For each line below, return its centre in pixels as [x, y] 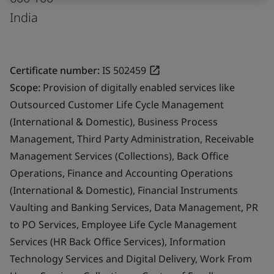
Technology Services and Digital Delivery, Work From [131, 258]
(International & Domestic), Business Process [114, 121]
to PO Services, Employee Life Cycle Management [123, 224]
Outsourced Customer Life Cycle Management [117, 104]
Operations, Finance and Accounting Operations [121, 173]
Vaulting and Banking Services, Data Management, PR [134, 207]
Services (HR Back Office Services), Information [118, 241]
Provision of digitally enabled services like [139, 87]
